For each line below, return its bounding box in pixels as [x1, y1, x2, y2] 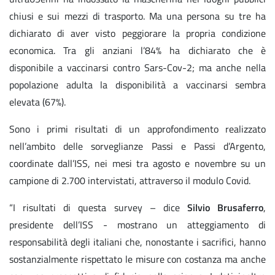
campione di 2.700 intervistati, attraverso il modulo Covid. [9, 173, 253, 188]
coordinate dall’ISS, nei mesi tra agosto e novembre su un [9, 156, 266, 171]
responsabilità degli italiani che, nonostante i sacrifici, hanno [9, 234, 266, 250]
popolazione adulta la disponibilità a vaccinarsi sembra [9, 77, 266, 93]
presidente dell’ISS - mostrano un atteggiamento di [9, 217, 266, 233]
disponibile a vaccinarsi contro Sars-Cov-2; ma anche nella [9, 60, 266, 76]
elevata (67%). [9, 95, 66, 110]
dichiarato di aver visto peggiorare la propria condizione [9, 26, 266, 41]
